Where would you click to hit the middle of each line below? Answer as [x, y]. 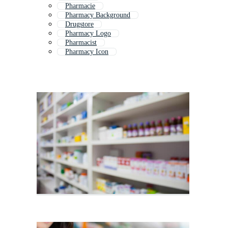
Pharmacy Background [98, 15]
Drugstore [79, 24]
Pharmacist [81, 43]
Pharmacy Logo [88, 34]
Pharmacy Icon [87, 52]
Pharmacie [80, 6]
